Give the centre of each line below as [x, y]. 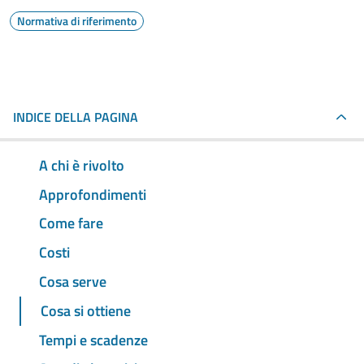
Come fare [71, 223]
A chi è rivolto [82, 165]
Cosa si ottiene [86, 310]
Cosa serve [73, 282]
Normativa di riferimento [77, 21]
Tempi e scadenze [93, 340]
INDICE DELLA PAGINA [76, 117]
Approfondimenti [93, 194]
